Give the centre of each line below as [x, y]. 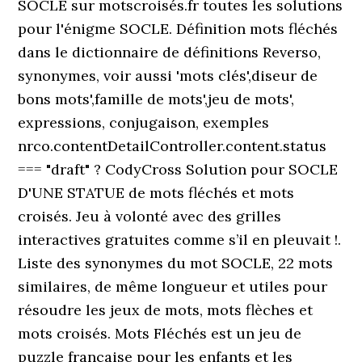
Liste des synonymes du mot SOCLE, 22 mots [176, 263]
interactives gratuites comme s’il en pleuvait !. [180, 240]
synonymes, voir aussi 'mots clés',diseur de [168, 76]
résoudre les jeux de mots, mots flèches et [166, 310]
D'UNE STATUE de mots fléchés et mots [156, 193]
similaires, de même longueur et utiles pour [173, 286]
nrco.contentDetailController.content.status [173, 146]
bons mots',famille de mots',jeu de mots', [156, 99]
